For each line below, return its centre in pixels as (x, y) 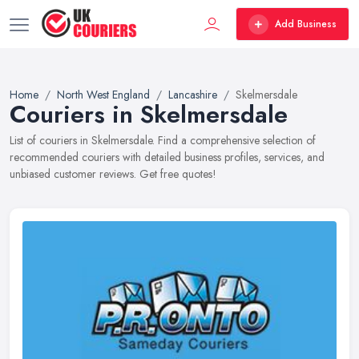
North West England (103, 95)
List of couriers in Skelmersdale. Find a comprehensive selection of (163, 140)
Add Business (306, 24)
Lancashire (193, 95)
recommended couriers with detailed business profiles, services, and (167, 157)
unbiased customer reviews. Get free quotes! (113, 174)
